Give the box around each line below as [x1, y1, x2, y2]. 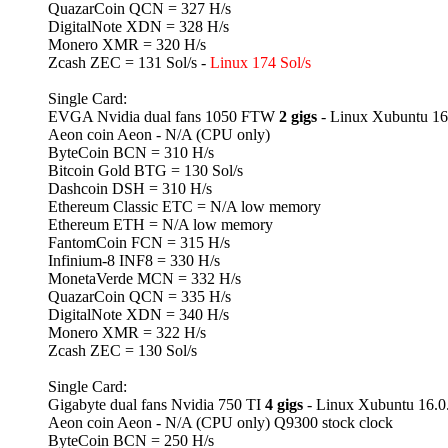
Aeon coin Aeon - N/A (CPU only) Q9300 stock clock [48, 414, 393, 432]
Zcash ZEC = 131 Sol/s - [48, 54, 210, 72]
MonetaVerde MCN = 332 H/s [48, 270, 241, 288]
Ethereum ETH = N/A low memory [48, 216, 273, 234]
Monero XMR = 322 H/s [48, 324, 206, 342]
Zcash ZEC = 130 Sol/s [48, 342, 197, 360]
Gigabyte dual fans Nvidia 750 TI [48, 396, 265, 414]
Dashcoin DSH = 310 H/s [48, 180, 212, 198]
